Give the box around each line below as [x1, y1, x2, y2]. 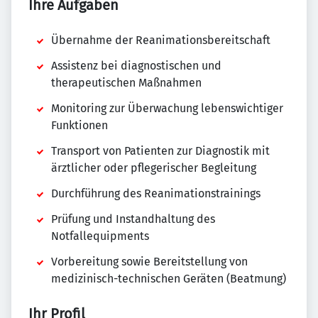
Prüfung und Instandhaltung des [51, 212, 215, 226]
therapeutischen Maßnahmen [51, 76, 202, 90]
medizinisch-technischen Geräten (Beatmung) [51, 272, 286, 286]
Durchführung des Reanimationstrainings [51, 187, 261, 201]
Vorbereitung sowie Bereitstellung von [51, 255, 248, 269]
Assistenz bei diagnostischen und [51, 59, 221, 73]
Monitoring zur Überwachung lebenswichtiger [51, 102, 283, 116]
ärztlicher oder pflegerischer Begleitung [51, 161, 256, 175]
